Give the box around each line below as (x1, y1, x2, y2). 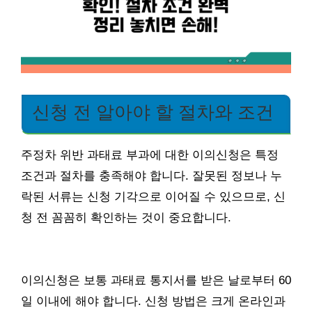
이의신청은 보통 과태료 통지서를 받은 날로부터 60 (21, 273, 291, 287)
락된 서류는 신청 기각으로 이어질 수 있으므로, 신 (21, 189, 286, 203)
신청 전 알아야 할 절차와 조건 (32, 102, 274, 122)
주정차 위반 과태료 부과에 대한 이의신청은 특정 (21, 148, 279, 162)
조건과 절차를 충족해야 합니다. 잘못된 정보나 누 (21, 169, 282, 182)
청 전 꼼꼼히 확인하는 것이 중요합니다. (21, 210, 231, 224)
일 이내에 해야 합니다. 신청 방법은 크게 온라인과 (21, 294, 286, 308)
